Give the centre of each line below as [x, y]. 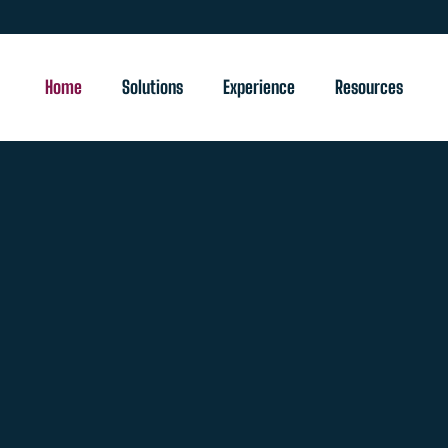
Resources [368, 87]
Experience [258, 87]
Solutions [152, 87]
